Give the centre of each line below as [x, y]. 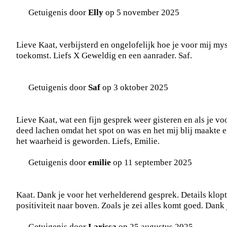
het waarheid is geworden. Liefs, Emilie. [88, 141]
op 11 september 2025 [152, 162]
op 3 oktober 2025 [134, 87]
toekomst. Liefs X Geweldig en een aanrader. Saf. [104, 55]
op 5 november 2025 [141, 12]
